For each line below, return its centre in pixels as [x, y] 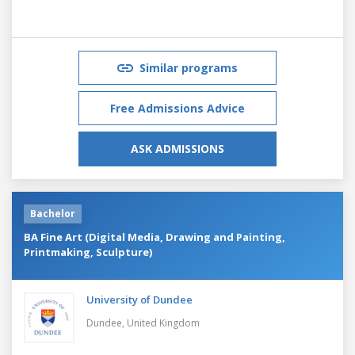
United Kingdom [163, 323]
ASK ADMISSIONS [177, 148]
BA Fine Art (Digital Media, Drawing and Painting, [155, 237]
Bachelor [53, 213]
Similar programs [189, 67]
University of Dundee [139, 299]
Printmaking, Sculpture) [88, 252]
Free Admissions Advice [177, 108]
